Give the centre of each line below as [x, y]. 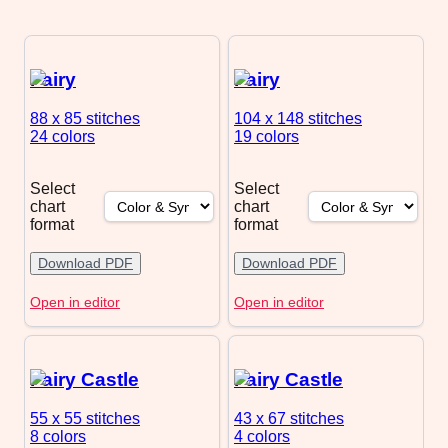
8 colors [58, 437]
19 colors [266, 137]
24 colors [62, 137]
